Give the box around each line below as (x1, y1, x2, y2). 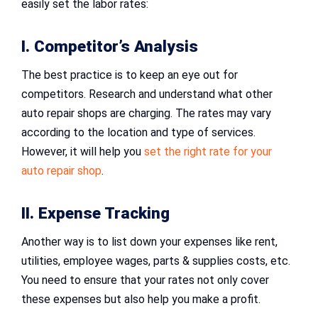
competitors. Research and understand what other (21, 87, 273, 101)
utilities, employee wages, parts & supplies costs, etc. (21, 253, 290, 268)
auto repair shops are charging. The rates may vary (21, 106, 271, 120)
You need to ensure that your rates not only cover (21, 273, 269, 287)
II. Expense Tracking (21, 203, 170, 223)
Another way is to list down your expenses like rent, (21, 234, 278, 248)
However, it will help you (21, 144, 144, 158)
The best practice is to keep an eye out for (21, 67, 238, 82)
